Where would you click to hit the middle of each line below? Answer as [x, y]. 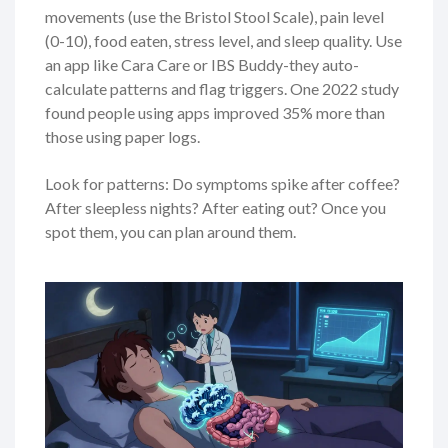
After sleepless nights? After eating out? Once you [215, 207]
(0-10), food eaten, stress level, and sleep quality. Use [223, 40]
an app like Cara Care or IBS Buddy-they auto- [202, 64]
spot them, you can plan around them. [170, 231]
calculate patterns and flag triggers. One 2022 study [222, 88]
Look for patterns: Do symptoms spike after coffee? [222, 183]
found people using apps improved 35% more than [215, 112]
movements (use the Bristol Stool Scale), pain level [214, 16]
